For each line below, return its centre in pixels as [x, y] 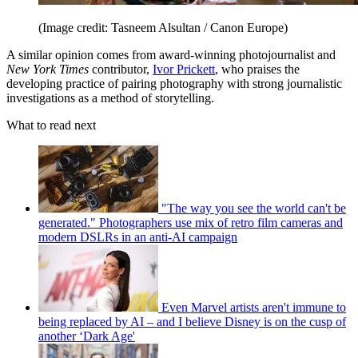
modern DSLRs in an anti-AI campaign [138, 237]
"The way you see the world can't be [254, 208]
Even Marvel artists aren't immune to [254, 307]
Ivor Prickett [184, 69]
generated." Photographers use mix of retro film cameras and [191, 222]
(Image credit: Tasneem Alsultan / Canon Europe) [163, 27]
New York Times [48, 69]
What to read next [51, 125]
